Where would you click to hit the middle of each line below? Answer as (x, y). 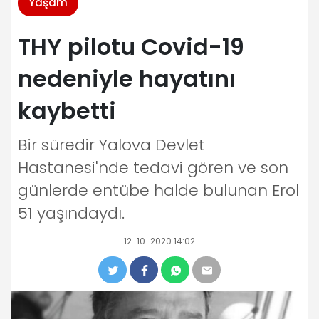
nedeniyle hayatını (127, 79)
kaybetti (67, 111)
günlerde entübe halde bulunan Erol (158, 190)
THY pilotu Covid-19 (131, 47)
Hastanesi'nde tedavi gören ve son (153, 168)
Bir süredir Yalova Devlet (111, 145)
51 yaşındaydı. (71, 213)
